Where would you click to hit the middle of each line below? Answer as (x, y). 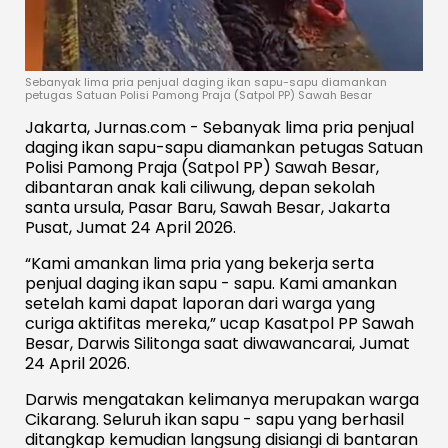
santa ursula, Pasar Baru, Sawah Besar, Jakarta (207, 207)
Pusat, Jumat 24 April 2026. (130, 227)
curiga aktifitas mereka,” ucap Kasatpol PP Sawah (219, 323)
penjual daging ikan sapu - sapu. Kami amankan (211, 283)
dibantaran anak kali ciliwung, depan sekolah (200, 187)
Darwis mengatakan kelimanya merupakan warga (222, 399)
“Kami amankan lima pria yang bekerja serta (199, 263)
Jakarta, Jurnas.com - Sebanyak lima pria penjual (219, 127)
